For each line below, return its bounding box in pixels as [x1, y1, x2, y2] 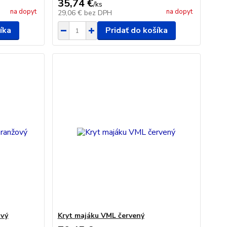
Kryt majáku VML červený [57, 211, 144, 220]
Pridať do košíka [105, 25, 168, 36]
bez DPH [84, 8, 112, 18]
